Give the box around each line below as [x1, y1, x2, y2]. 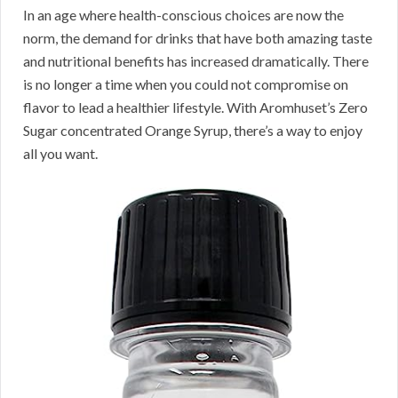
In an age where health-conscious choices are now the [23, 6, 344, 24]
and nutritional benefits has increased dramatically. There [23, 52, 369, 70]
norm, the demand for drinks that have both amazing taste [23, 29, 372, 47]
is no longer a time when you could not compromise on [23, 76, 348, 93]
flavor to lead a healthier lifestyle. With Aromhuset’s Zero [23, 99, 368, 116]
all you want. [23, 145, 98, 163]
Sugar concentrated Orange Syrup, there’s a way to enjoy [23, 122, 362, 139]
